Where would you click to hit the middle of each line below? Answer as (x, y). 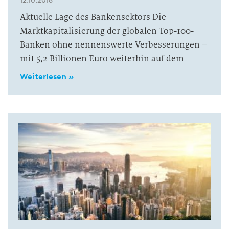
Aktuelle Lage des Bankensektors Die (93, 17)
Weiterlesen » (47, 76)
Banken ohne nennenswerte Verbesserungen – (113, 45)
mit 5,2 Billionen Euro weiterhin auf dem (102, 59)
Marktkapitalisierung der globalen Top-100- (107, 31)
